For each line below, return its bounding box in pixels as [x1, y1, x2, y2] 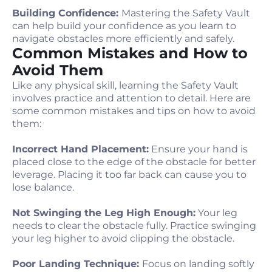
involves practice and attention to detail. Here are [12, 92, 251, 104]
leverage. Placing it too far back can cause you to [12, 169, 246, 180]
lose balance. [12, 182, 74, 193]
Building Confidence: [12, 7, 121, 19]
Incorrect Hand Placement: [12, 143, 149, 155]
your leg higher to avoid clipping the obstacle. [12, 233, 234, 244]
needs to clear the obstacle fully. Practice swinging [12, 220, 256, 231]
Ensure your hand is [149, 143, 248, 155]
